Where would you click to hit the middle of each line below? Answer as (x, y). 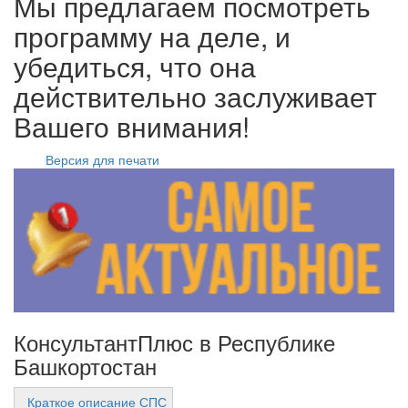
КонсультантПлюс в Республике (174, 342)
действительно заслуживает (195, 96)
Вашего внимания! (132, 126)
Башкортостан (85, 366)
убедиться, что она (135, 66)
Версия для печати (102, 159)
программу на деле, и (152, 36)
